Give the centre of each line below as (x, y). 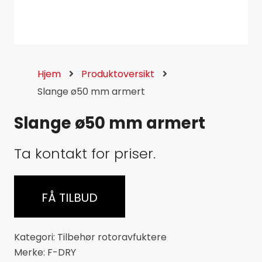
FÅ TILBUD (69, 197)
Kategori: (36, 237)
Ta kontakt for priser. (85, 154)
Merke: (31, 253)
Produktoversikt (118, 74)
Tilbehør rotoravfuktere (112, 237)
